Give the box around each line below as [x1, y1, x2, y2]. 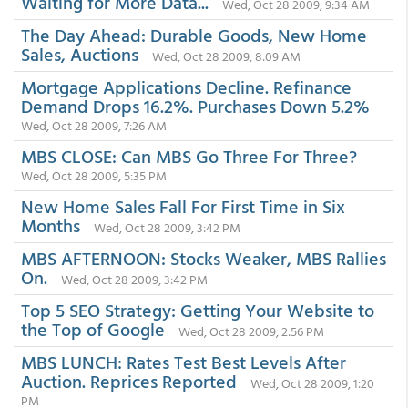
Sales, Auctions [21, 40, 138, 67]
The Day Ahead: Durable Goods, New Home [21, 21, 367, 48]
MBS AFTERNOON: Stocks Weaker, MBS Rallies [21, 244, 386, 271]
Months [21, 211, 80, 239]
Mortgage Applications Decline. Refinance [21, 73, 352, 100]
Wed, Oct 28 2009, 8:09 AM [152, 46, 301, 66]
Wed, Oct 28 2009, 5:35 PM [21, 166, 167, 185]
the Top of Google [21, 315, 165, 342]
